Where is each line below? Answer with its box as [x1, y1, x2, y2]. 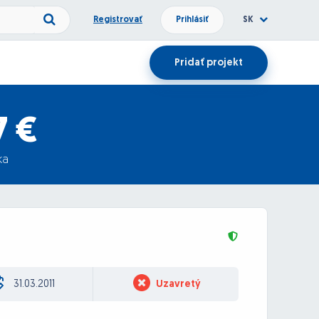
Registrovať [93, 16, 142, 24]
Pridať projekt [174, 58, 243, 69]
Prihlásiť [176, 16, 209, 24]
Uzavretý [156, 278, 202, 290]
